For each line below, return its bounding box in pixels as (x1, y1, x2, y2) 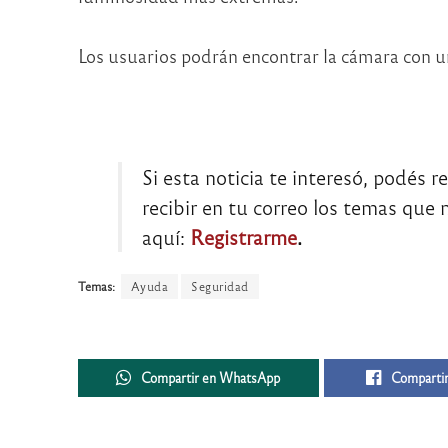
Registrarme (189, 223, 297, 251)
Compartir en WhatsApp (141, 368, 281, 386)
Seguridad (191, 278, 249, 295)
